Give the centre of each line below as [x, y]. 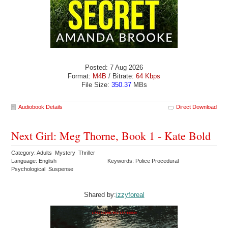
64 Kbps [148, 76]
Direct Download [196, 107]
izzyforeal [130, 194]
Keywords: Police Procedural [144, 161]
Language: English [34, 161]
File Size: [96, 85]
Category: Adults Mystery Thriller [54, 153]
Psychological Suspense [43, 169]
